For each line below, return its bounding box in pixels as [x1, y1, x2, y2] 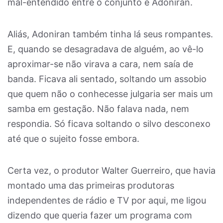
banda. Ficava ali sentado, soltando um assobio [7, 74, 207, 84]
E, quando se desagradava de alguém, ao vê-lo [7, 44, 204, 54]
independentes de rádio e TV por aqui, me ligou [7, 195, 206, 206]
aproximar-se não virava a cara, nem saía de [7, 59, 193, 69]
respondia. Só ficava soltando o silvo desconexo [7, 118, 211, 129]
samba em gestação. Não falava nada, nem [7, 104, 189, 114]
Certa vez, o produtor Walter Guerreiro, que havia [7, 165, 216, 176]
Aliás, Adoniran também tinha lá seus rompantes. [7, 29, 213, 39]
